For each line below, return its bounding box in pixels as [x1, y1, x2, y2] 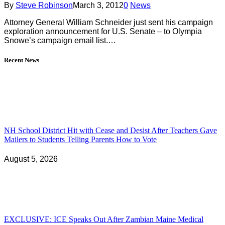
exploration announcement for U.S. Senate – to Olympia [4, 27, 202, 36]
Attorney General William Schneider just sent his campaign [4, 18, 213, 27]
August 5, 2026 [4, 155, 58, 164]
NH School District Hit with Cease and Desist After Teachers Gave [4, 126, 217, 135]
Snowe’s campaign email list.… [4, 36, 116, 45]
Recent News [4, 56, 39, 64]
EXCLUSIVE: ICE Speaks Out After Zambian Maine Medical [4, 214, 203, 223]
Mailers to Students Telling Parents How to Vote [4, 135, 157, 144]
